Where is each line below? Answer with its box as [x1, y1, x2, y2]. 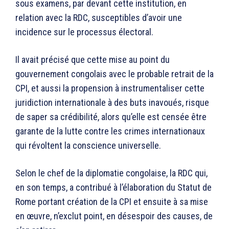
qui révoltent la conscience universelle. [15, 140, 161, 151]
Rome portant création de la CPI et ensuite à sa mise [15, 196, 208, 207]
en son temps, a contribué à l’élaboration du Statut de [15, 181, 212, 193]
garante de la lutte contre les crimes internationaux [15, 125, 205, 136]
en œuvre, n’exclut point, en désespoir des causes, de [15, 210, 213, 221]
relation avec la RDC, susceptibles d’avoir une [15, 12, 182, 23]
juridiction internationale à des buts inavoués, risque [15, 97, 209, 108]
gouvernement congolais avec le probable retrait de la [15, 68, 214, 79]
